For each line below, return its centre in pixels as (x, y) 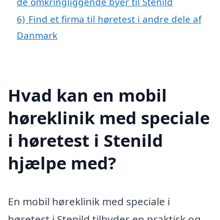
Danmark (37, 35)
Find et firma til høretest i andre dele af (115, 19)
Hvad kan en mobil (87, 95)
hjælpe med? (62, 163)
